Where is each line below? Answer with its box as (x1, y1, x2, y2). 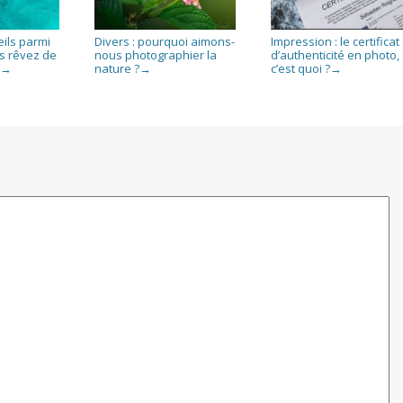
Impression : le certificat (270, 32, 399, 49)
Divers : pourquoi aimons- (94, 32, 236, 49)
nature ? (94, 59, 140, 76)
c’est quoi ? (270, 59, 330, 76)
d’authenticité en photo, (270, 46, 399, 63)
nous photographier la (94, 46, 218, 63)
